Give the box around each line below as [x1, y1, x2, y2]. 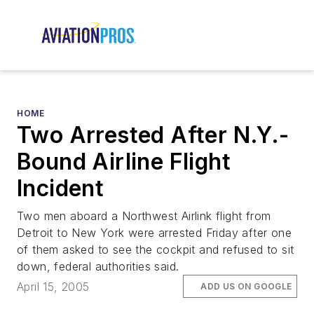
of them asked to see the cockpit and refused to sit [17, 243, 294, 257]
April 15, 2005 [17, 279, 90, 294]
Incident [17, 175, 104, 203]
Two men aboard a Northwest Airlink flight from [17, 209, 271, 224]
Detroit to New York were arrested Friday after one [17, 226, 292, 240]
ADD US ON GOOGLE [200, 280, 292, 292]
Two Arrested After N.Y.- [17, 121, 289, 149]
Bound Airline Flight [17, 148, 231, 176]
